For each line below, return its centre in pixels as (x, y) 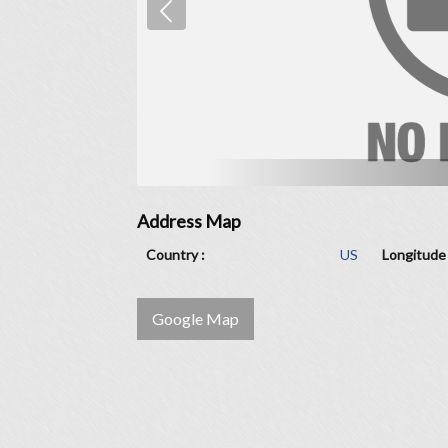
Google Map (195, 318)
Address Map (189, 221)
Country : (176, 254)
